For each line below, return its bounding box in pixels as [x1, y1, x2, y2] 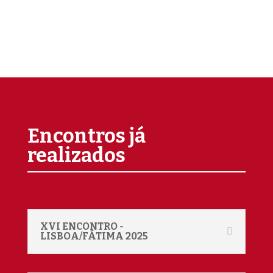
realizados [27, 144, 126, 167]
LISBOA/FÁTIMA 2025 [40, 230, 148, 242]
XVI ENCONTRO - [40, 221, 124, 232]
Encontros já [27, 124, 146, 147]
